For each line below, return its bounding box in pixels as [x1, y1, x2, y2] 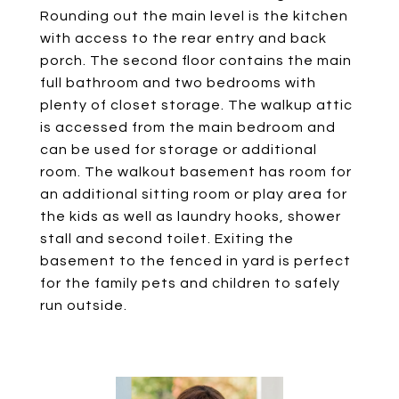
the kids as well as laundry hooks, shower [40, 209, 341, 224]
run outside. [40, 298, 127, 313]
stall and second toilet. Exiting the [40, 232, 294, 246]
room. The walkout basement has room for [40, 165, 352, 179]
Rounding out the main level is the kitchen [40, 9, 348, 23]
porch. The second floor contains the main [40, 53, 352, 68]
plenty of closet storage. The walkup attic [40, 98, 353, 112]
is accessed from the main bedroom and [40, 120, 336, 134]
